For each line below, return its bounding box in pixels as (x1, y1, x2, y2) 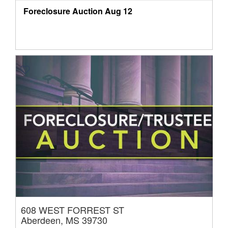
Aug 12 (105, 5, 132, 17)
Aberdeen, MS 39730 (21, 213, 107, 226)
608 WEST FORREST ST (21, 203, 124, 216)
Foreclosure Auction (23, 5, 103, 17)
